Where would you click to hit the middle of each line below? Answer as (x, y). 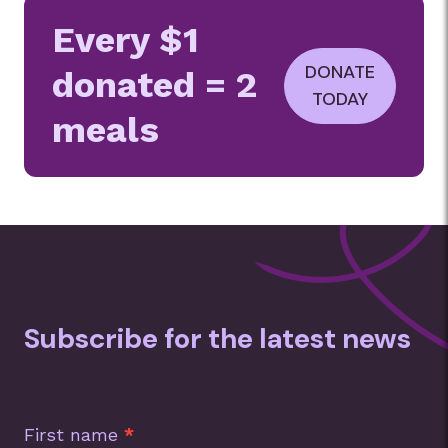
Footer (48, 414)
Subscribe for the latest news (217, 338)
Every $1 (125, 40)
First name (74, 434)
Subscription (69, 390)
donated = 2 (154, 85)
